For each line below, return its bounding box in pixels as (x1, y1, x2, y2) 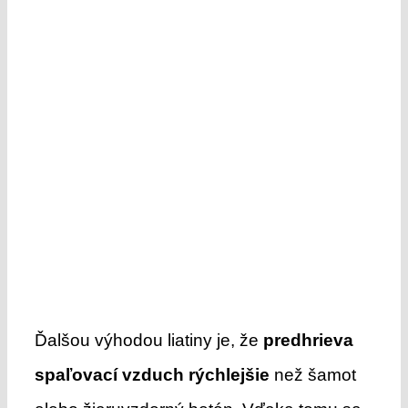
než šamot (269, 364, 356, 384)
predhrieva (262, 330, 353, 350)
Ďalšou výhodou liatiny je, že (34, 330, 263, 350)
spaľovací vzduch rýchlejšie (34, 364, 270, 384)
